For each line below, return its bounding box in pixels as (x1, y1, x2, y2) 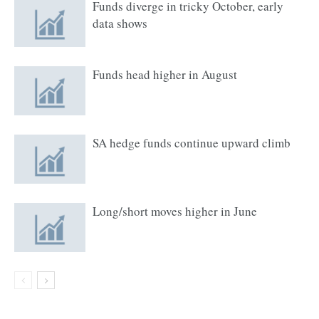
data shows (93, 15, 147, 31)
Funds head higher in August (93, 66, 237, 83)
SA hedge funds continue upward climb (93, 135, 291, 151)
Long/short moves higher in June (93, 203, 257, 219)
